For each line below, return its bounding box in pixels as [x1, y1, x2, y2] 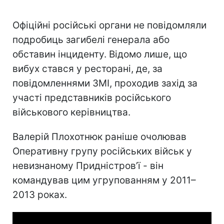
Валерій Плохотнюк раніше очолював [12, 130, 186, 142]
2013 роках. [12, 188, 67, 200]
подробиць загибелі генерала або [12, 33, 169, 45]
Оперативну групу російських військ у [12, 145, 192, 157]
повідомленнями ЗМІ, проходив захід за [12, 77, 197, 89]
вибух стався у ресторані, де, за [12, 62, 162, 74]
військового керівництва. [12, 106, 130, 118]
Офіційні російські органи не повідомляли [12, 19, 206, 31]
